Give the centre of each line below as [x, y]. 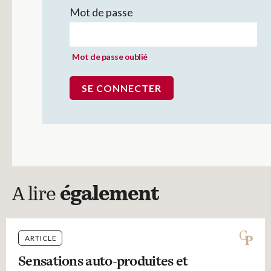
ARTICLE [41, 238]
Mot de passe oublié [110, 57]
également [109, 195]
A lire [36, 195]
